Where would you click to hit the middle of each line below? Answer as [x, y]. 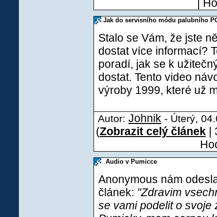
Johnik [145, 118]
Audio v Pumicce [130, 162]
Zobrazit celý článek [153, 131]
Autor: [113, 118]
